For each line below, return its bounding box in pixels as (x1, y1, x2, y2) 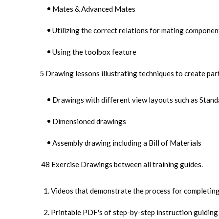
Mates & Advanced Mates (52, 4, 135, 13)
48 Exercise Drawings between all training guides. (40, 160, 204, 169)
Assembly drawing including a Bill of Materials (52, 138, 201, 147)
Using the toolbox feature (52, 47, 138, 56)
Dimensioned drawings (52, 117, 126, 126)
